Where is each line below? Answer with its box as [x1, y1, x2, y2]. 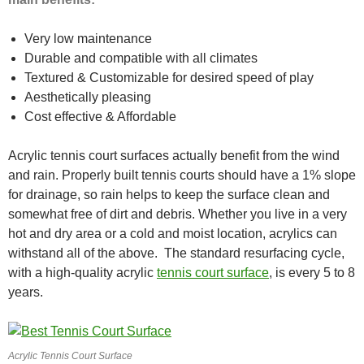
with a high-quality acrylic [8, 265, 157, 279]
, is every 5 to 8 [269, 265, 355, 279]
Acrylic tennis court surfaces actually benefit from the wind [8, 148, 340, 162]
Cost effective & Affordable [24, 109, 176, 123]
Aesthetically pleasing [24, 89, 151, 104]
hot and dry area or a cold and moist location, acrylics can [8, 226, 337, 240]
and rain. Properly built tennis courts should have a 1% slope [8, 167, 356, 182]
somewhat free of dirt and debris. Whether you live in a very [8, 206, 347, 221]
